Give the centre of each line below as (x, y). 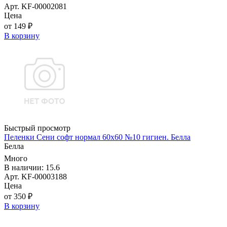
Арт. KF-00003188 (35, 177)
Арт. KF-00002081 (35, 7)
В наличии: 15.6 (32, 168)
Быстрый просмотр (37, 128)
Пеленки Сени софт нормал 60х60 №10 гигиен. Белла (97, 137)
